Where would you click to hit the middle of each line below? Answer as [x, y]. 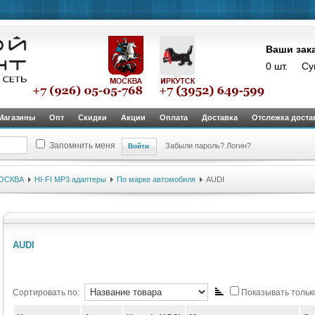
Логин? [239, 146]
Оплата [174, 117]
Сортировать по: [47, 292]
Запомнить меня [82, 146]
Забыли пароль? [196, 146]
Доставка [220, 117]
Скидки [92, 117]
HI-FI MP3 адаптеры [70, 179]
